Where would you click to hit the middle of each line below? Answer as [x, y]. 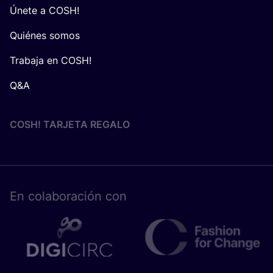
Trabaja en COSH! [51, 61]
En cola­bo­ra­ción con [68, 197]
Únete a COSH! [44, 11]
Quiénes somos [45, 36]
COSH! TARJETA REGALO [70, 125]
